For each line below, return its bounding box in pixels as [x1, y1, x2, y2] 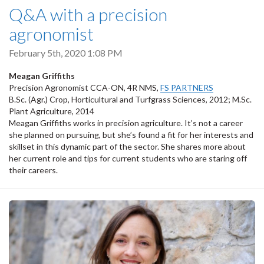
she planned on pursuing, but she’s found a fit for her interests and [9, 130, 253, 140]
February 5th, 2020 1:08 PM [9, 47, 123, 58]
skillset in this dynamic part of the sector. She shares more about [9, 141, 246, 152]
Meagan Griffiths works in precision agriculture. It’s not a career [9, 118, 243, 128]
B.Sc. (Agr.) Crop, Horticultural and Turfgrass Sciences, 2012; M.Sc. [9, 94, 252, 105]
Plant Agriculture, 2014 [9, 106, 94, 117]
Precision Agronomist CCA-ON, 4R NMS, [9, 82, 160, 93]
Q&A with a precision [9, 3, 167, 25]
